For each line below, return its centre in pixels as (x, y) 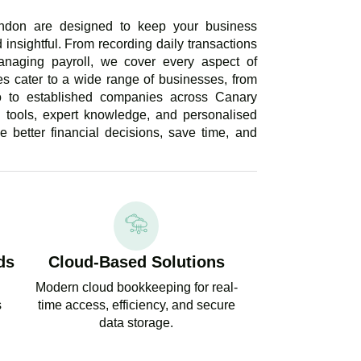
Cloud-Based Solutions (136, 262)
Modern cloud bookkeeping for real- (136, 288)
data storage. (137, 323)
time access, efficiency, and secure (136, 305)
